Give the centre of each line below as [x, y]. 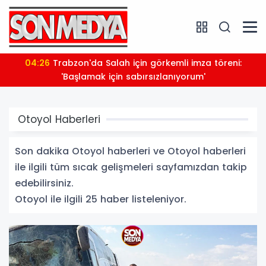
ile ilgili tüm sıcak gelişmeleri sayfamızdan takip [131, 167]
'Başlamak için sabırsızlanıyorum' [133, 77]
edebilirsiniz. [44, 183]
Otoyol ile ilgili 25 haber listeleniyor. [101, 199]
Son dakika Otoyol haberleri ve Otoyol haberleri [130, 151]
